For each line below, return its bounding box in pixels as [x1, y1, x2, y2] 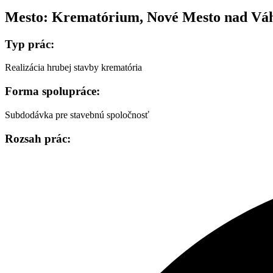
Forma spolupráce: [5, 85, 100, 98]
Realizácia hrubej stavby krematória [5, 62, 142, 73]
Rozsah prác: [5, 132, 71, 145]
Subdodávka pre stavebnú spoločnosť [5, 109, 149, 120]
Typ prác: [5, 37, 54, 51]
